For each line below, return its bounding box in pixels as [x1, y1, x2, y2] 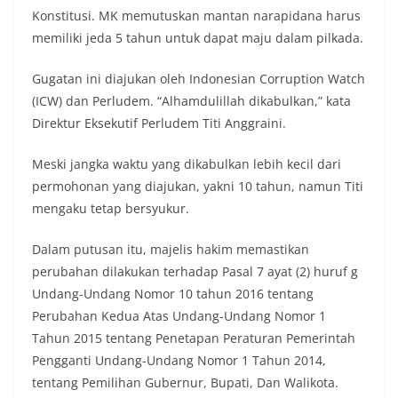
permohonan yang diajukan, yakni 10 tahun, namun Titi [32, 178, 363, 195]
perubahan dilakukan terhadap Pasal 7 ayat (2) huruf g [32, 263, 358, 281]
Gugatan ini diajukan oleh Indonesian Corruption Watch [32, 70, 365, 88]
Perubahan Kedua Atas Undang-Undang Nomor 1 [32, 307, 326, 325]
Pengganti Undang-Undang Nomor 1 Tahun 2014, [32, 352, 326, 370]
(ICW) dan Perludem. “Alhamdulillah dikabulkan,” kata [32, 92, 351, 110]
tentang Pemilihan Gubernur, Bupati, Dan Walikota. [32, 374, 338, 392]
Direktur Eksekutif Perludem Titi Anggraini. [32, 115, 286, 132]
